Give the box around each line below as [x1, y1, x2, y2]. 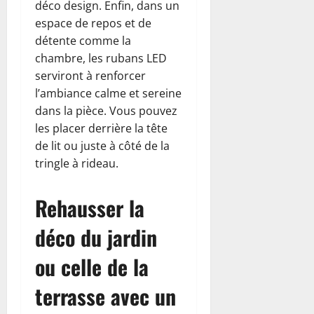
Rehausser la [35, 191, 144, 224]
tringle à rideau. [35, 155, 118, 171]
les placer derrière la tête [35, 120, 168, 136]
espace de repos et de [35, 15, 151, 31]
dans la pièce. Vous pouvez [35, 102, 177, 118]
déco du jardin [35, 221, 157, 253]
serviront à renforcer [35, 67, 146, 83]
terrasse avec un [35, 280, 176, 312]
